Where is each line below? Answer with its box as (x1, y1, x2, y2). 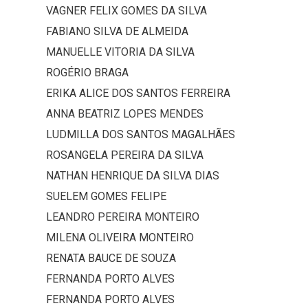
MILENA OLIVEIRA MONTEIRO (46, 231, 194, 245)
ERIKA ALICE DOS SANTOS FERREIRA (46, 87, 230, 100)
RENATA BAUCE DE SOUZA (46, 252, 176, 265)
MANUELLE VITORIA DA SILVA (46, 45, 195, 59)
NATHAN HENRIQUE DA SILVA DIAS (46, 169, 219, 183)
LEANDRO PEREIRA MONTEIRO (46, 210, 199, 224)
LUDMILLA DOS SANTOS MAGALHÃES (46, 128, 235, 142)
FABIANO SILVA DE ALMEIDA (46, 25, 188, 38)
